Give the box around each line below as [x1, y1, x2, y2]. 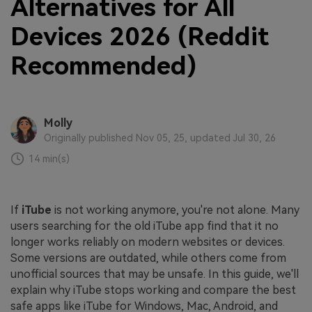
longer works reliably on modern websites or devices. [10, 235, 285, 249]
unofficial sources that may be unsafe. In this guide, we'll [10, 267, 299, 281]
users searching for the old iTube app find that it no [10, 219, 279, 233]
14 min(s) [29, 153, 70, 165]
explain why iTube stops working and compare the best [10, 283, 296, 297]
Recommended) [10, 51, 196, 81]
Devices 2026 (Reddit [10, 22, 269, 52]
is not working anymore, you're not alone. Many [52, 203, 299, 217]
